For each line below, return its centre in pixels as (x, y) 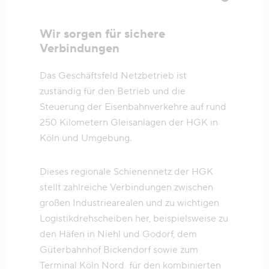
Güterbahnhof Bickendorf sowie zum (119, 249)
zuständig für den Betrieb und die (113, 91)
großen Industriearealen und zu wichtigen (129, 203)
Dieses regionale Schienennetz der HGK (126, 171)
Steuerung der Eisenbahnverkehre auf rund (133, 107)
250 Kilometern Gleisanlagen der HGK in (129, 122)
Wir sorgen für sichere (102, 34)
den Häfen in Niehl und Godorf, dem (118, 234)
